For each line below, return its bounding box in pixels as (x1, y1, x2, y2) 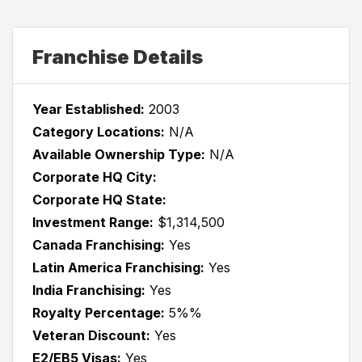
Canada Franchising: (32, 236, 165, 253)
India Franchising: (32, 281, 145, 298)
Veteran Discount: (32, 326, 150, 343)
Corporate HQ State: (32, 191, 166, 208)
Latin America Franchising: (32, 259, 204, 276)
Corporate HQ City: (32, 168, 157, 185)
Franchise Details (32, 44, 203, 69)
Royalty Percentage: (32, 304, 165, 321)
